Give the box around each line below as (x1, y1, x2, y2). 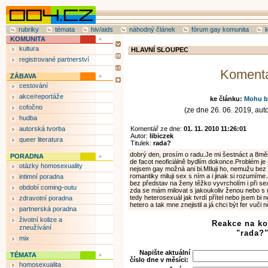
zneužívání (19, 224, 51, 231)
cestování (19, 82, 48, 89)
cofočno (19, 103, 42, 111)
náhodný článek (129, 26, 175, 33)
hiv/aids (91, 26, 113, 33)
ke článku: (209, 95, 244, 102)
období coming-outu (19, 184, 77, 191)
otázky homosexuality (19, 162, 83, 169)
